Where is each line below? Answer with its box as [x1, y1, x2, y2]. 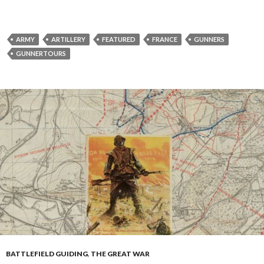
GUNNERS [194, 35, 225, 44]
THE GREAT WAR [91, 249, 150, 259]
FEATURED [102, 35, 136, 44]
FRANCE [152, 35, 177, 44]
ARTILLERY [51, 35, 85, 44]
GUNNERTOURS [16, 49, 66, 58]
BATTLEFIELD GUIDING [6, 249, 88, 259]
